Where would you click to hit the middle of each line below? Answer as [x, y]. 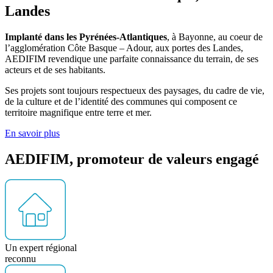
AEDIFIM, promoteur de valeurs [110, 159]
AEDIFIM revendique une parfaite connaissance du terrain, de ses [132, 58]
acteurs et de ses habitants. [55, 69]
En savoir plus [32, 133]
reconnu [20, 259]
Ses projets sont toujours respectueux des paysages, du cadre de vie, [135, 90]
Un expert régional [41, 248]
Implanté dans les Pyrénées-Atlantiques [86, 37]
